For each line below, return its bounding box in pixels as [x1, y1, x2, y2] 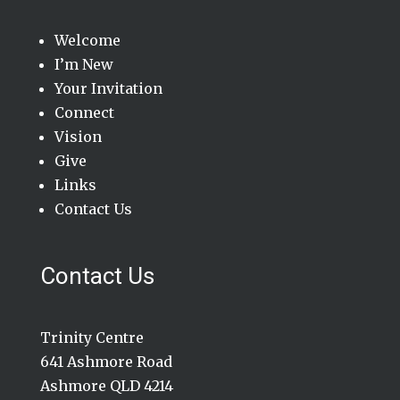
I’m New [54, 54, 113, 73]
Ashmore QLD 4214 [39, 376, 173, 395]
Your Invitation [54, 79, 162, 97]
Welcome [54, 30, 121, 49]
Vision [54, 127, 102, 146]
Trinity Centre [39, 328, 144, 346]
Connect [54, 103, 114, 121]
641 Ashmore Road [39, 352, 172, 371]
